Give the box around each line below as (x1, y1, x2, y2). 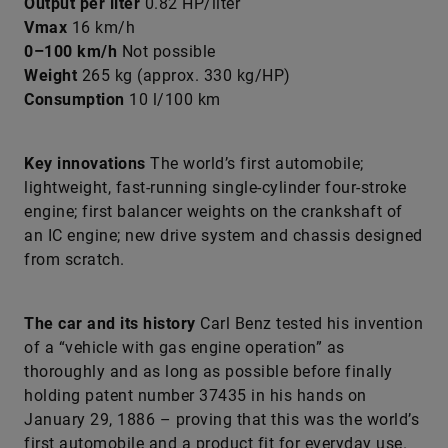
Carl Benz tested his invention (200, 314, 423, 333)
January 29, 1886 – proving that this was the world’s (24, 410, 419, 429)
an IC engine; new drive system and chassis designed (24, 226, 423, 245)
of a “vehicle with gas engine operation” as (24, 338, 345, 357)
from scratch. (24, 250, 125, 269)
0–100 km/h (24, 42, 122, 61)
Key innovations (24, 154, 150, 173)
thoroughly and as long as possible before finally (24, 362, 393, 381)
